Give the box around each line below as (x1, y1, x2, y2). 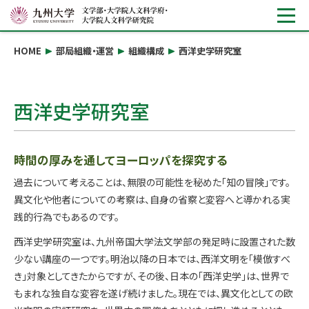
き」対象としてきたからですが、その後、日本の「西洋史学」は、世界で (14, 268, 289, 283)
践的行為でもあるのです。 (14, 210, 119, 224)
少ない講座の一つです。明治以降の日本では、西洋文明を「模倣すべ (14, 251, 290, 266)
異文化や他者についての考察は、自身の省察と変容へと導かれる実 (14, 192, 290, 207)
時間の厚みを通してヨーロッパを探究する (14, 150, 227, 168)
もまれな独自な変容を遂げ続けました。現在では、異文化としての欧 (14, 286, 293, 300)
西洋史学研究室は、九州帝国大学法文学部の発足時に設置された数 (14, 234, 295, 248)
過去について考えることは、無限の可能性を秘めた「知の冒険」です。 (14, 175, 290, 190)
